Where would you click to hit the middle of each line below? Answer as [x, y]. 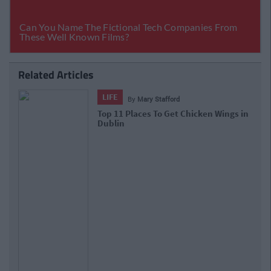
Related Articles [56, 75]
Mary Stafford [159, 99]
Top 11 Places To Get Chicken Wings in [173, 113]
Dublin [111, 123]
